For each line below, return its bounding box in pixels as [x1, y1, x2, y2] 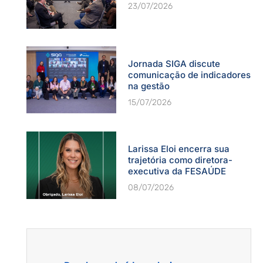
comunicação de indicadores [128, 69, 251, 80]
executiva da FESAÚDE [128, 165, 227, 177]
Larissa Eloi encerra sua [128, 143, 230, 154]
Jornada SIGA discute [128, 58, 221, 69]
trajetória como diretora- [128, 154, 233, 166]
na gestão [128, 80, 170, 92]
